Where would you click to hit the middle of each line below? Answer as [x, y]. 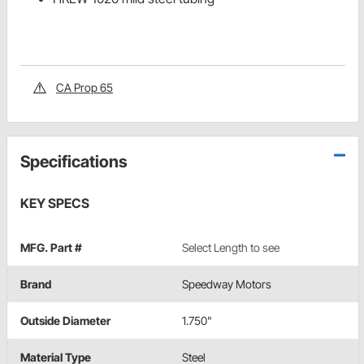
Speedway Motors [227, 284]
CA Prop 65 [84, 88]
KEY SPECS [55, 204]
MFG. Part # [51, 248]
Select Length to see [231, 248]
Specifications [74, 162]
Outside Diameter [65, 321]
